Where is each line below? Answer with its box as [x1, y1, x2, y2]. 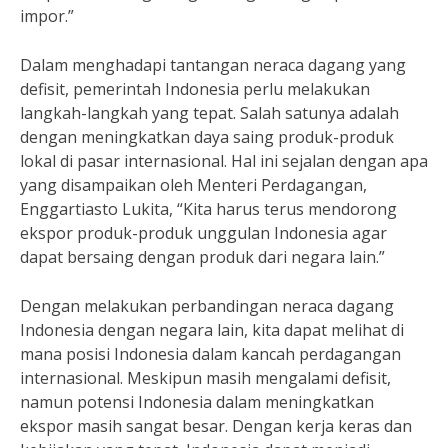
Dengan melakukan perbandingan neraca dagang [20, 295, 394, 317]
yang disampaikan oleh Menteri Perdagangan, [20, 174, 367, 196]
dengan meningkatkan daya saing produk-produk [20, 126, 394, 148]
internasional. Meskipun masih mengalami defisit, [20, 367, 391, 389]
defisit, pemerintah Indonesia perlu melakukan [20, 78, 370, 100]
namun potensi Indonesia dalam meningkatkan [20, 391, 374, 413]
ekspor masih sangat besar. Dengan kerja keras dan [20, 415, 412, 437]
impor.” [20, 5, 74, 27]
